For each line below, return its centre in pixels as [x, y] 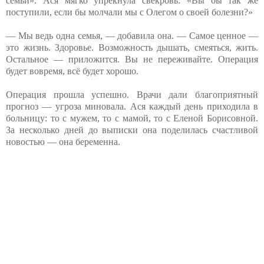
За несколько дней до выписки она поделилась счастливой [132, 130]
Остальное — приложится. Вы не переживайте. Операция [132, 59]
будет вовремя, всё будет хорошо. [72, 71]
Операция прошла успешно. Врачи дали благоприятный [132, 94]
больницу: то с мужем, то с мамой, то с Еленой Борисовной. [132, 118]
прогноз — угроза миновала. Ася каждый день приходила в [132, 106]
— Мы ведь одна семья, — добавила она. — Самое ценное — [132, 35]
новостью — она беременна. [63, 141]
